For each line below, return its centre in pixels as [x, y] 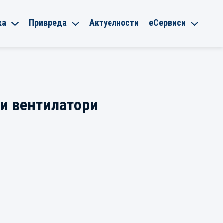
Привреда [48, 22]
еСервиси [167, 22]
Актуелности [114, 22]
